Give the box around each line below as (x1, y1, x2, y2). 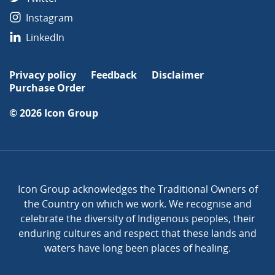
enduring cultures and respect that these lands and (18, 227, 257, 241)
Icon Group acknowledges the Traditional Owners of (17, 182, 258, 196)
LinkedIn (23, 31, 64, 45)
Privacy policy (9, 68, 76, 82)
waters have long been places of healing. (44, 241, 231, 255)
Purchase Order (9, 81, 85, 95)
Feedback (91, 68, 137, 82)
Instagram (23, 11, 73, 25)
